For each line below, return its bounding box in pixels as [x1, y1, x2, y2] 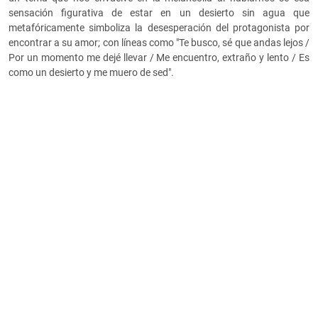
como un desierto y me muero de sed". [9, 67, 176, 79]
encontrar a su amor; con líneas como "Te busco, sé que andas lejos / [9, 37, 309, 49]
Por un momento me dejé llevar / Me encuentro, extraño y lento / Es [9, 52, 309, 64]
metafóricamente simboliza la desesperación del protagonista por [9, 22, 309, 34]
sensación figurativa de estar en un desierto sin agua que [9, 7, 309, 19]
